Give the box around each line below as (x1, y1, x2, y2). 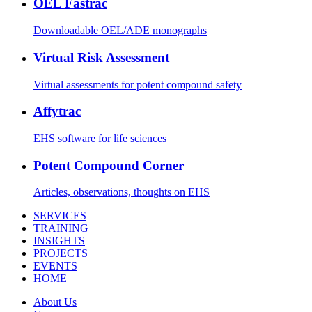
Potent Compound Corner (33, 157, 184, 173)
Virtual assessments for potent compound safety (33, 78, 242, 91)
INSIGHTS (33, 235, 85, 247)
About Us (33, 296, 77, 309)
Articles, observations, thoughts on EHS (33, 186, 210, 198)
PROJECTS (33, 247, 88, 260)
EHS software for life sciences (33, 132, 166, 144)
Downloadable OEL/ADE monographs (33, 24, 207, 37)
